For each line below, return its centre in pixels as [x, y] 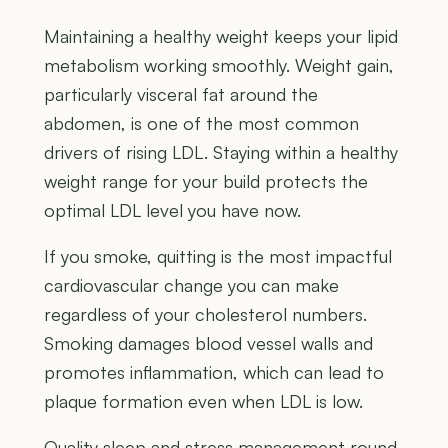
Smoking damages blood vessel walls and [208, 343]
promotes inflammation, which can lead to [214, 372]
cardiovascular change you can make [191, 285]
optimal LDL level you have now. [172, 210]
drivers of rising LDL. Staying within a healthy [221, 152]
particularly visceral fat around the [181, 94]
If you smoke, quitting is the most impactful [218, 256]
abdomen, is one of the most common [201, 123]
